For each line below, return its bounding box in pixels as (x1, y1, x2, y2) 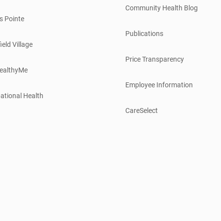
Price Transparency (125, 55, 184, 63)
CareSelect (125, 106, 158, 114)
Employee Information (125, 80, 193, 89)
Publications (125, 29, 163, 37)
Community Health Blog (125, 3, 198, 12)
